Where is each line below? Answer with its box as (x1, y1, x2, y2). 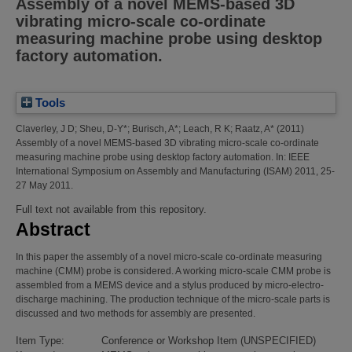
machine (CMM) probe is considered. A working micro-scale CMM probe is (16, 266, 331, 277)
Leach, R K (183, 123, 230, 135)
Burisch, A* (132, 123, 178, 135)
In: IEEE (273, 152, 310, 163)
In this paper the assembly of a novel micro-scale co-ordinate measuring (16, 251, 322, 263)
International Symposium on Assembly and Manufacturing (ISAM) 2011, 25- (16, 166, 335, 178)
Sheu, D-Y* (79, 123, 127, 135)
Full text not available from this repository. (16, 203, 207, 216)
